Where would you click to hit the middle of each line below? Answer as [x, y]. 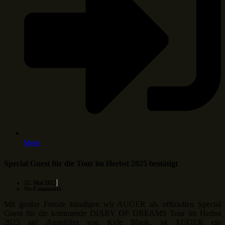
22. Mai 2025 [40, 183]
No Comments [43, 189]
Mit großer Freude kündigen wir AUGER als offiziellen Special [113, 204]
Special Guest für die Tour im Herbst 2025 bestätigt [91, 164]
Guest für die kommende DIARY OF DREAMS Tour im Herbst [113, 213]
